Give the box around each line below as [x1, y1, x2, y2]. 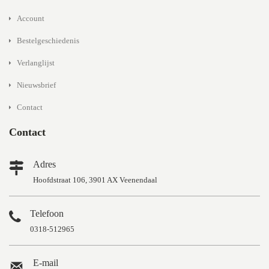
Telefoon [30, 208, 64, 219]
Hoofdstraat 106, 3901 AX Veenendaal [33, 175, 157, 184]
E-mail [33, 258, 58, 268]
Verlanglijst [17, 58, 55, 67]
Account [17, 14, 44, 23]
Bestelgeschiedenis [17, 36, 79, 45]
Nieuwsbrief [17, 80, 56, 89]
